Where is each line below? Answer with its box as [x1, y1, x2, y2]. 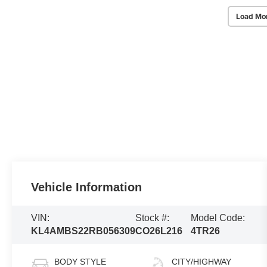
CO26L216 [135, 226, 183, 237]
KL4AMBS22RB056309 [31, 226, 136, 237]
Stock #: [135, 213, 170, 223]
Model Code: [191, 213, 246, 223]
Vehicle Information [31, 181, 142, 194]
